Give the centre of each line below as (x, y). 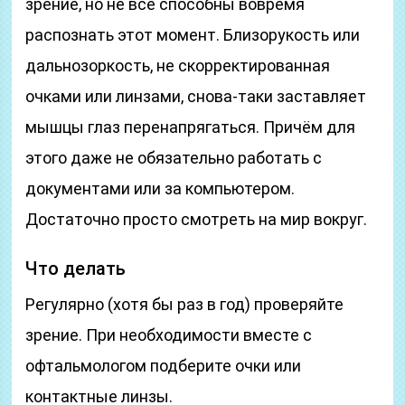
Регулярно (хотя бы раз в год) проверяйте (185, 304)
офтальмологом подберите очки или (164, 366)
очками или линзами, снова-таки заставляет (196, 96)
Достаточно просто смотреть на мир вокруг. (197, 219)
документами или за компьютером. (160, 188)
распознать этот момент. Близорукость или (193, 35)
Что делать (76, 268)
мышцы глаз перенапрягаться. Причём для (191, 127)
